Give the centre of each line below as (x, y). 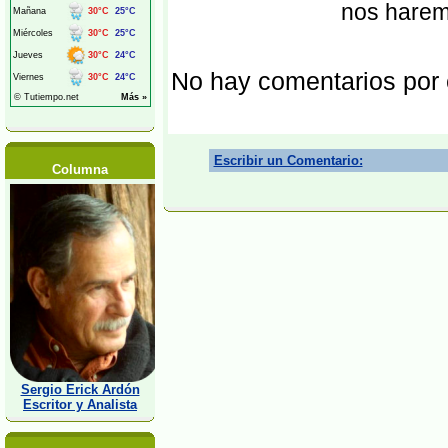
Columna (80, 169)
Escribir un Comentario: (288, 160)
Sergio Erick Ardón (80, 389)
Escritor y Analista (80, 404)
